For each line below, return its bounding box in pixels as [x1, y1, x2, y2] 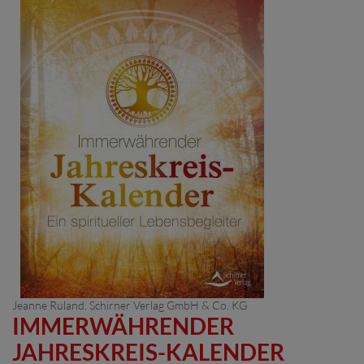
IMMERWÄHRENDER [12, 311, 234, 340]
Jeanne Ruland [12, 297, 84, 312]
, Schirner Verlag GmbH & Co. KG [84, 297, 247, 312]
